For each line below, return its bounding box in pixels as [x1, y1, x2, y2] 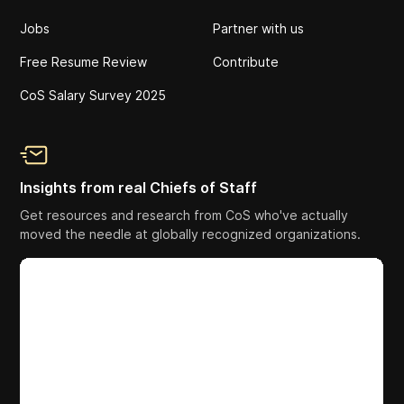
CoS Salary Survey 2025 [20, 87, 167, 103]
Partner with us [213, 20, 304, 36]
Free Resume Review [20, 53, 148, 69]
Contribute [213, 53, 279, 69]
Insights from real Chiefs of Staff [20, 178, 258, 197]
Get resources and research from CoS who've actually [20, 207, 349, 223]
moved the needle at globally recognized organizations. [20, 225, 362, 242]
